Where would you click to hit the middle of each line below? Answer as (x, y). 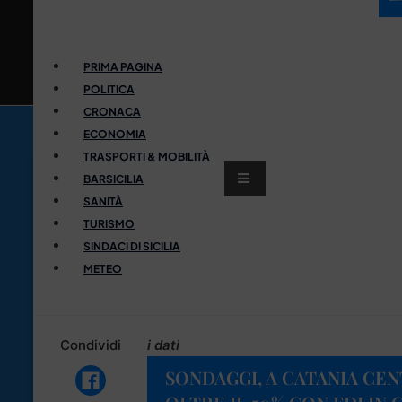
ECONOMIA (115, 134)
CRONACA (112, 111)
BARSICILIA (114, 179)
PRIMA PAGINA (123, 66)
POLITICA (109, 89)
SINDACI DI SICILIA (132, 246)
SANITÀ (103, 201)
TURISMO (109, 223)
